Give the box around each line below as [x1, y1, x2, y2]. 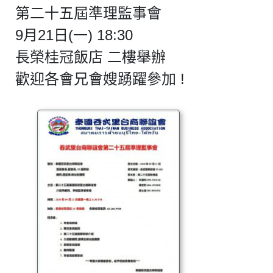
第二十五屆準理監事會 [15, 4, 161, 21]
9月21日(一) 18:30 [15, 26, 133, 43]
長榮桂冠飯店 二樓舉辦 [15, 48, 166, 65]
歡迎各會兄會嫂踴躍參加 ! [15, 70, 185, 87]
